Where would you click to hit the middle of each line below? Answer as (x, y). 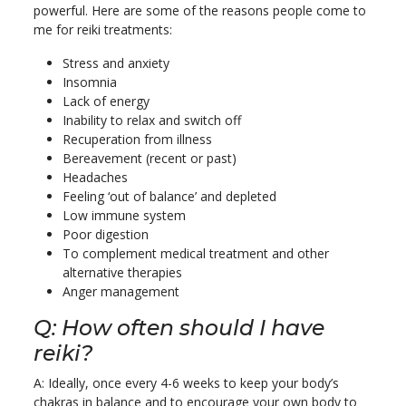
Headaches (95, 178)
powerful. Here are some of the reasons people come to (200, 11)
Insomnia (90, 82)
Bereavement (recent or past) (150, 159)
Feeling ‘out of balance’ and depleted (169, 197)
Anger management (121, 292)
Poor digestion (106, 235)
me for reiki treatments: (103, 30)
